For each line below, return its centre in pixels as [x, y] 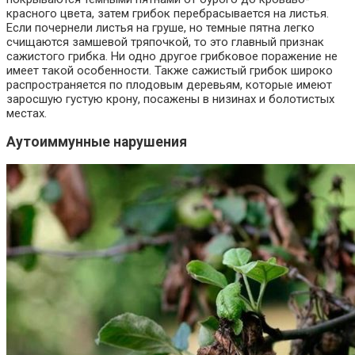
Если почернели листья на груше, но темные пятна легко [160, 27]
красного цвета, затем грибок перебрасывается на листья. [168, 13]
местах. [27, 113]
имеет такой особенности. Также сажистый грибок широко [170, 70]
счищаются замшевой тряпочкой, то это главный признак [165, 42]
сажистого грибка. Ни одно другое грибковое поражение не [172, 56]
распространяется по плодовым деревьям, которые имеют [169, 84]
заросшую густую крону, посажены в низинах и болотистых [170, 99]
